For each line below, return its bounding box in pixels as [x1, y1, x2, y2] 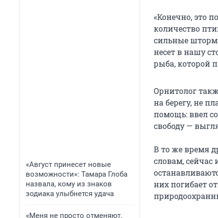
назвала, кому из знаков [26, 180, 112, 188]
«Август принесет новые [26, 160, 111, 169]
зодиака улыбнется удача [26, 189, 114, 198]
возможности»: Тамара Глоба [26, 170, 127, 179]
